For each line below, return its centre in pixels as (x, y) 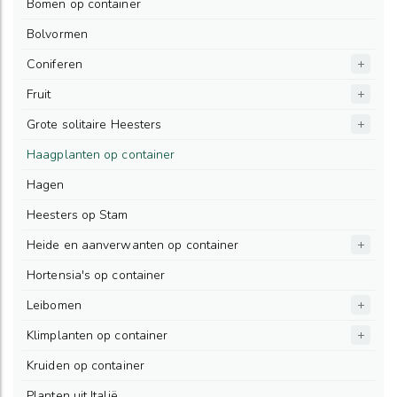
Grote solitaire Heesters (94, 124)
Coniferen (54, 64)
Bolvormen (57, 34)
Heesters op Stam (78, 214)
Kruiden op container (86, 365)
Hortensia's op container (96, 275)
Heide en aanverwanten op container (133, 245)
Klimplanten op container (97, 335)
